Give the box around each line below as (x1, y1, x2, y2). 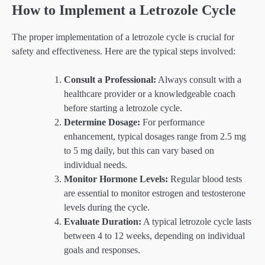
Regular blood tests (168, 173, 242, 184)
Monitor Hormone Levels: (64, 173, 168, 184)
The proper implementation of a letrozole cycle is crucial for (12, 31, 234, 42)
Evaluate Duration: (64, 216, 141, 227)
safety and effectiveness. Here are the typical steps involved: (12, 46, 235, 56)
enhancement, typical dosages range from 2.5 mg (64, 131, 246, 141)
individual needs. (64, 159, 127, 170)
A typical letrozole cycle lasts (141, 216, 251, 227)
